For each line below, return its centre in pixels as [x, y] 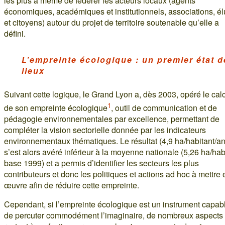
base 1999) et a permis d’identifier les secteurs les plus [101, 163]
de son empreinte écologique [56, 108]
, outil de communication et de [164, 108]
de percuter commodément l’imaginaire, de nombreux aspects [114, 215]
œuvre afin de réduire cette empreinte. [72, 185]
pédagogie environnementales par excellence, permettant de [112, 119]
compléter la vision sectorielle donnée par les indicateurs [105, 130]
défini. [15, 33]
